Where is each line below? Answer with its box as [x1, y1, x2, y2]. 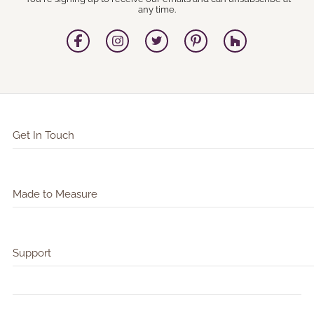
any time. [137, 4, 176, 15]
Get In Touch [12, 129, 74, 142]
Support [12, 247, 51, 259]
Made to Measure [12, 188, 97, 200]
